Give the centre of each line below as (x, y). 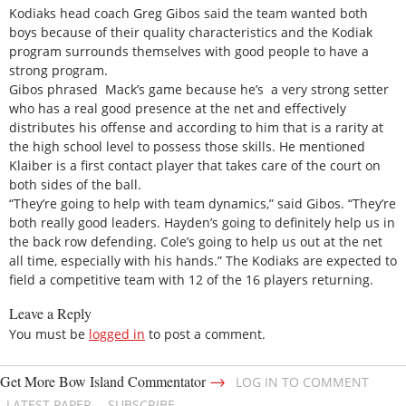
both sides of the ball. (75, 185)
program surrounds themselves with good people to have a (189, 52)
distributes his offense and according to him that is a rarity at (196, 128)
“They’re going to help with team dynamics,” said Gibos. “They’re (203, 204)
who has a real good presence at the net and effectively (178, 109)
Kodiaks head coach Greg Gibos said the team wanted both (188, 14)
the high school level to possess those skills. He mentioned (187, 147)
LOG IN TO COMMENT (302, 382)
